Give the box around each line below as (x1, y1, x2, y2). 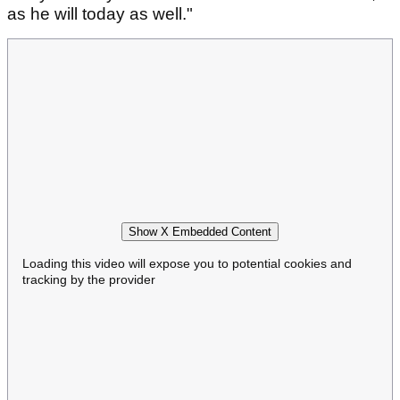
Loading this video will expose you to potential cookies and (22, 255, 352, 271)
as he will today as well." (7, 4, 193, 24)
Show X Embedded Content (129, 224, 271, 238)
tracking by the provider (22, 271, 155, 287)
